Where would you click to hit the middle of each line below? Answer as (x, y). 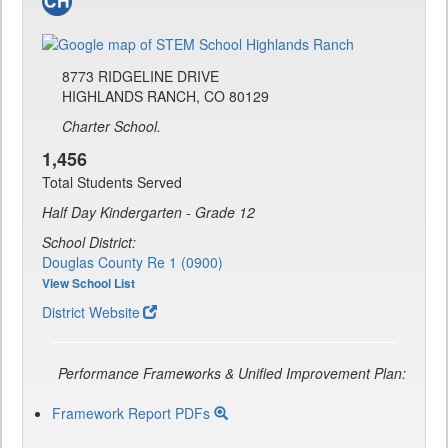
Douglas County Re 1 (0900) (132, 262)
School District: (89, 242)
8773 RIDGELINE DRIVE (140, 76)
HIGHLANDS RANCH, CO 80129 (165, 96)
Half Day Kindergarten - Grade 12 (148, 212)
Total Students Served (112, 182)
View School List (88, 283)
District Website (91, 312)
